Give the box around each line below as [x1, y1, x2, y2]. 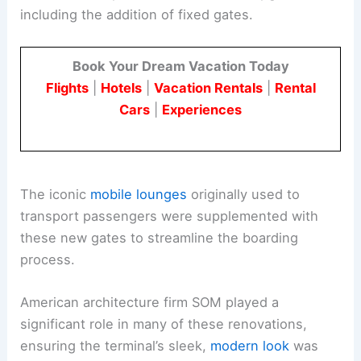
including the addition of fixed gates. [20, 6, 254, 23]
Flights [45, 80, 89, 97]
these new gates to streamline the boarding [20, 229, 299, 246]
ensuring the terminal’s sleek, [20, 337, 211, 354]
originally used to [187, 185, 301, 202]
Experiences [162, 102, 242, 118]
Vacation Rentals [153, 80, 263, 97]
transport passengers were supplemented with [20, 207, 319, 224]
